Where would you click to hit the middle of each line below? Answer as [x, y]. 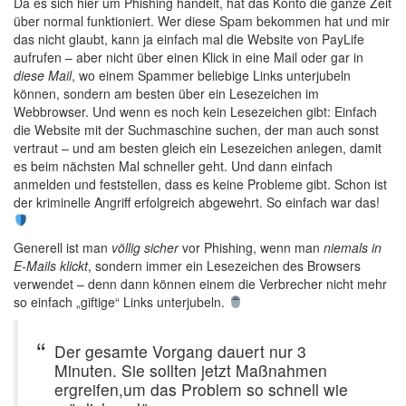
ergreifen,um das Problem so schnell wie [201, 389]
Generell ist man [63, 247]
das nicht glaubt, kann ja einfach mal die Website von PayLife [189, 39]
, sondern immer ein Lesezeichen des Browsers [224, 266]
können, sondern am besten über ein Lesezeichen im [166, 93]
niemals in [353, 247]
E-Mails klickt [51, 266]
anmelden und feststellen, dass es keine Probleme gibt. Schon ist [200, 184]
